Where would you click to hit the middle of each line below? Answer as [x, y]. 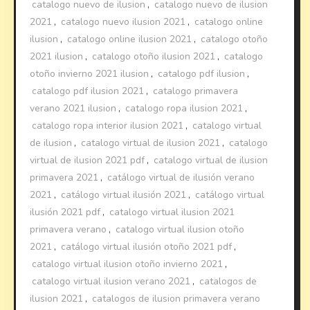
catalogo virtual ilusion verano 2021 [111, 281]
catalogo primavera [196, 91]
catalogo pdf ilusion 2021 [88, 91]
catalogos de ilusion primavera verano [176, 298]
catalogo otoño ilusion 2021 [154, 56]
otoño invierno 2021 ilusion [90, 73]
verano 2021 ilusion [73, 108]
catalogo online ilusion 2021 [130, 39]
